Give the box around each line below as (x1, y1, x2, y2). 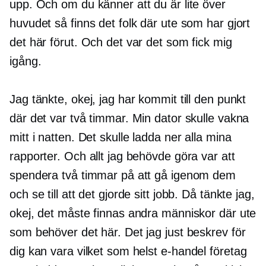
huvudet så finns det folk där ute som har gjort (9, 17, 251, 30)
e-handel (161, 245, 207, 258)
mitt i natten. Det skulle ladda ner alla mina (9, 131, 232, 144)
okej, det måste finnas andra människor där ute (9, 207, 256, 220)
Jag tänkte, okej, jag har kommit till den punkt (9, 93, 246, 106)
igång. (9, 55, 42, 68)
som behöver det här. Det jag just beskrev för (9, 226, 246, 239)
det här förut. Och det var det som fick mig (9, 36, 232, 49)
